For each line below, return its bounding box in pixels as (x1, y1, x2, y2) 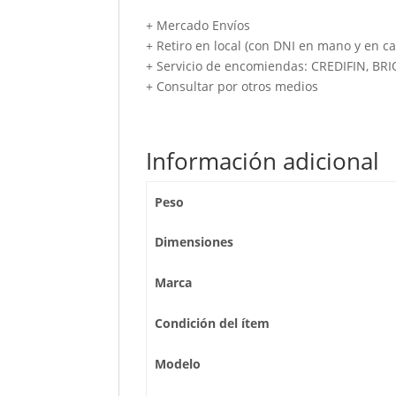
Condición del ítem (154, 315, 270, 331)
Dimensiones (154, 233, 233, 250)
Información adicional (146, 145, 380, 177)
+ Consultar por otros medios (146, 78, 319, 95)
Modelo (154, 355, 201, 372)
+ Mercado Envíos (146, 17, 251, 34)
